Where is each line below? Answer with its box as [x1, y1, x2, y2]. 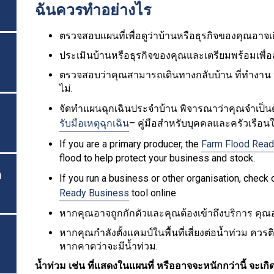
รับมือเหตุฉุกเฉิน [59, 117, 129, 129]
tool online [129, 187, 176, 199]
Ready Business [59, 187, 129, 199]
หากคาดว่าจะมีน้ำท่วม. [59, 240, 158, 252]
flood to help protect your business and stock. [59, 152, 255, 164]
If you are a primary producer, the [59, 138, 201, 150]
